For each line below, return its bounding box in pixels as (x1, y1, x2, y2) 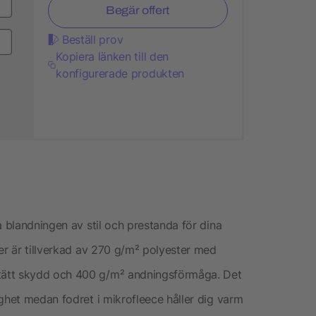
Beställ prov (62, 32, 123, 47)
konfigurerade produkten (56, 66, 184, 80)
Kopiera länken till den (56, 49, 169, 63)
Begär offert (105, 4, 171, 16)
